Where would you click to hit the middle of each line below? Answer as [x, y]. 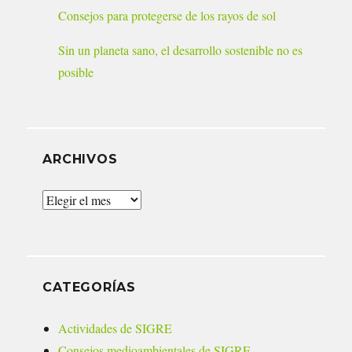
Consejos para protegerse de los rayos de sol [167, 16]
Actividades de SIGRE [115, 328]
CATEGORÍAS [89, 288]
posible [76, 72]
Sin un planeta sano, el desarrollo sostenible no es [181, 50]
